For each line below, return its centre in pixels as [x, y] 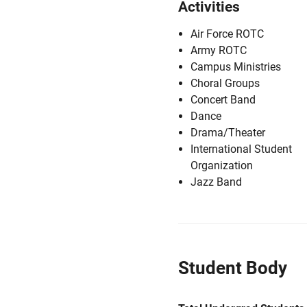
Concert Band [223, 100]
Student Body [233, 268]
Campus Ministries [236, 67]
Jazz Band [216, 182]
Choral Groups [225, 83]
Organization [222, 165]
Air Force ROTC [227, 34]
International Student [241, 149]
